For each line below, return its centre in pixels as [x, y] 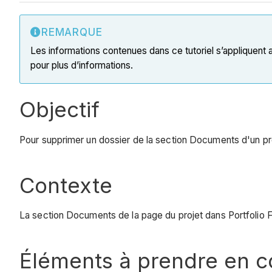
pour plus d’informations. [83, 66]
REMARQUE [72, 32]
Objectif [59, 110]
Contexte [66, 185]
